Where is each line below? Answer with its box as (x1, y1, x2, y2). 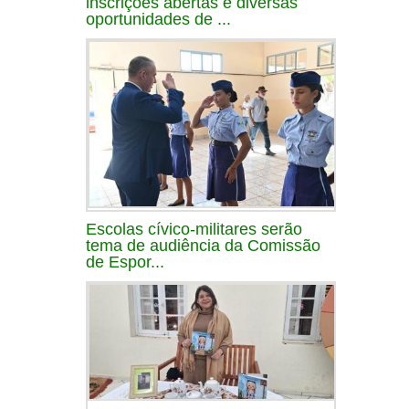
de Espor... (86, 252, 164, 271)
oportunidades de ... (86, 9, 231, 28)
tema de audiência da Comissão (86, 236, 320, 255)
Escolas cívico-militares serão (86, 219, 302, 238)
